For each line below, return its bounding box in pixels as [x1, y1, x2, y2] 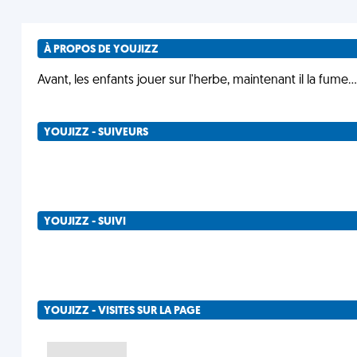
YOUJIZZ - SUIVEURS [43, 127, 148, 139]
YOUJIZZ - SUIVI [43, 216, 126, 228]
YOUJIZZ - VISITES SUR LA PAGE [43, 305, 201, 317]
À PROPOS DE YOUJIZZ [43, 44, 159, 56]
